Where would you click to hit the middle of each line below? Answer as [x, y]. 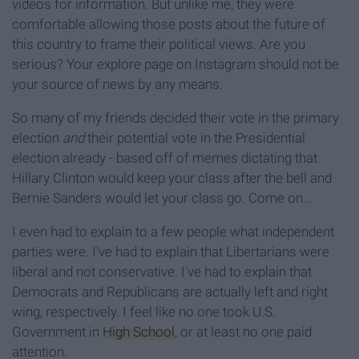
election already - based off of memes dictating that [165, 158]
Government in [57, 332]
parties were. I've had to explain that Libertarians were [171, 252]
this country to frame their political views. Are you [159, 44]
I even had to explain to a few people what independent [173, 232]
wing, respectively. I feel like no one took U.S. [144, 312]
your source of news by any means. [117, 85]
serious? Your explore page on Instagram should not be [175, 65]
